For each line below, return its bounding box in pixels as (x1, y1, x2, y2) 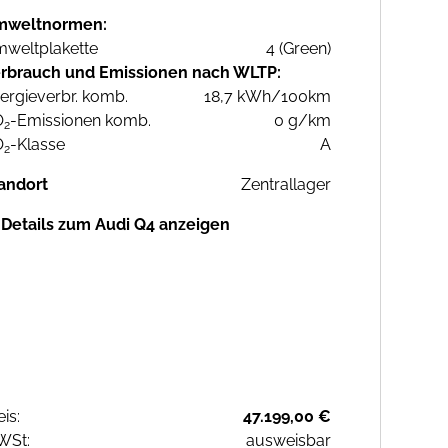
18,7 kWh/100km (204, 87, 331, 107)
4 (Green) (266, 39, 331, 59)
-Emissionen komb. (10, 111, 151, 131)
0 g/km (274, 111, 331, 131)
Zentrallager (241, 175, 331, 195)
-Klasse (10, 135, 65, 155)
